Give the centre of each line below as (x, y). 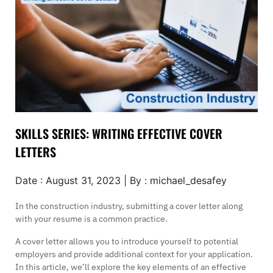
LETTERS (36, 152)
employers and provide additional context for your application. (134, 254)
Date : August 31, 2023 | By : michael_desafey (121, 181)
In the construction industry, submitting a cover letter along (129, 206)
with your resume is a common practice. (91, 219)
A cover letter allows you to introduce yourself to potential (127, 242)
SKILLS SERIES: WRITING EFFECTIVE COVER (119, 134)
